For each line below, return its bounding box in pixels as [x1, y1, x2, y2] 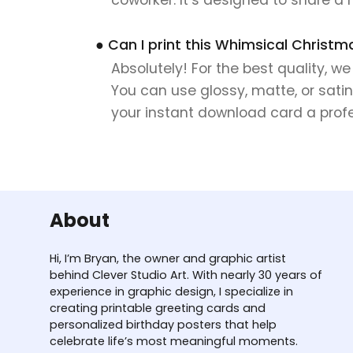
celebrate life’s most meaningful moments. [50, 333, 298, 349]
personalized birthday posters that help [50, 316, 277, 333]
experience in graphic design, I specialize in [50, 283, 293, 299]
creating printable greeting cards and [50, 299, 266, 316]
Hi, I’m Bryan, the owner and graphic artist [50, 250, 286, 266]
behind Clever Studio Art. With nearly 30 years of [50, 266, 322, 283]
